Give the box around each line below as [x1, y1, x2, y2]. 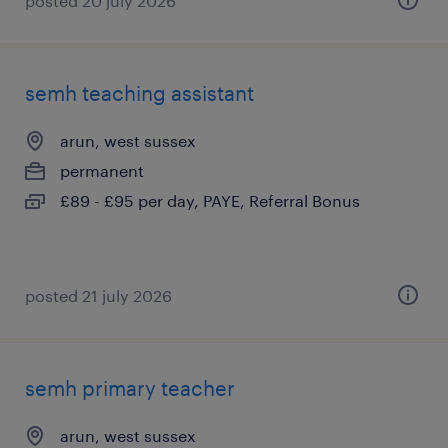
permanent [60, 161, 144, 180]
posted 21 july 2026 [25, 286, 172, 305]
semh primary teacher [25, 376, 235, 400]
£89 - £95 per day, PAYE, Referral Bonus [60, 191, 360, 210]
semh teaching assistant [25, 81, 254, 105]
